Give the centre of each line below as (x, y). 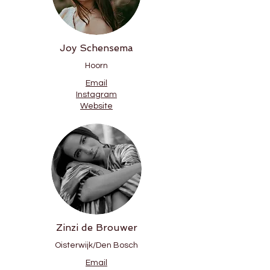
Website (96, 106)
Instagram (96, 95)
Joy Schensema (96, 48)
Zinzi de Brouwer (96, 228)
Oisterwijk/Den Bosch (96, 245)
